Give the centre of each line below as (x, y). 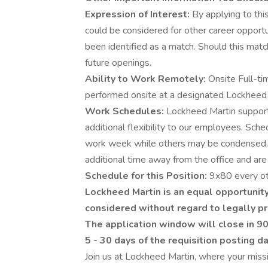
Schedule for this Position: (147, 176)
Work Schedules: (126, 111)
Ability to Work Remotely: (147, 79)
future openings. (118, 63)
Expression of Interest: (138, 14)
